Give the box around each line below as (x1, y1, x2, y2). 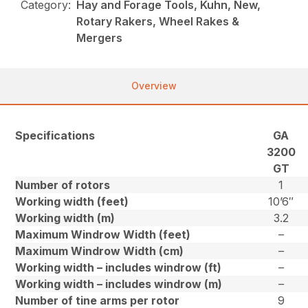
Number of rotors (15, 178, 111, 192)
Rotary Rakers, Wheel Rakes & (76, 14, 240, 29)
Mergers (76, 31, 123, 45)
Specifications (15, 129, 96, 143)
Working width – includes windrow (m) (15, 277, 223, 291)
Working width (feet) (15, 195, 129, 209)
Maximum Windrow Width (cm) (15, 244, 184, 258)
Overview (131, 80, 177, 92)
